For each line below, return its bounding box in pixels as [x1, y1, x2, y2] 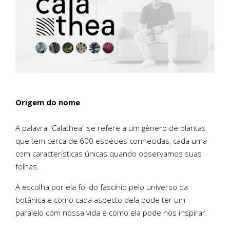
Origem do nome [15, 97, 80, 107]
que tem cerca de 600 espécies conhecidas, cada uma [15, 135, 207, 146]
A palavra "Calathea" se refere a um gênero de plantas [15, 122, 206, 133]
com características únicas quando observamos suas [15, 148, 202, 159]
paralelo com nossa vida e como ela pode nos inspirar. [15, 207, 207, 218]
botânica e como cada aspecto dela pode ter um [15, 194, 185, 205]
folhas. [15, 161, 39, 171]
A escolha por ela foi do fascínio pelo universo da [15, 181, 188, 192]
